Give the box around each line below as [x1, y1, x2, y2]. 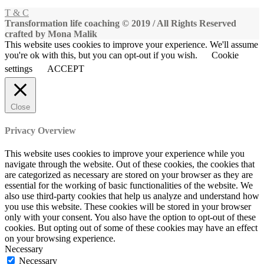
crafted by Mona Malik [5, 28, 97, 39]
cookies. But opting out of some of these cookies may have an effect [5, 223, 258, 233]
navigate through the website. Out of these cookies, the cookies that [5, 159, 255, 170]
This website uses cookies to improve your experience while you [5, 148, 245, 159]
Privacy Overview [5, 125, 76, 136]
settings [5, 63, 32, 74]
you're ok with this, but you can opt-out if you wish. [5, 49, 200, 60]
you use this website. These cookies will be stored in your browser [5, 202, 251, 212]
